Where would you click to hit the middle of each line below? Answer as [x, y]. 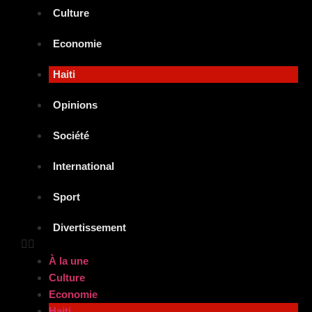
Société [71, 135]
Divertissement [89, 227]
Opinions [75, 104]
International [84, 166]
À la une [69, 260]
